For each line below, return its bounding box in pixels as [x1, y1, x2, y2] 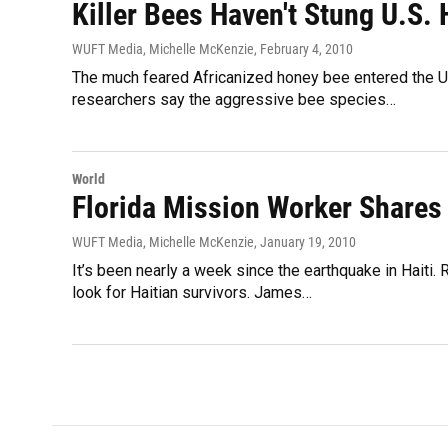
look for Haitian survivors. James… [72, 283, 312, 302]
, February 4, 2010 [254, 41, 353, 57]
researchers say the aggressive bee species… [72, 90, 396, 109]
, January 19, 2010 [254, 234, 356, 250]
